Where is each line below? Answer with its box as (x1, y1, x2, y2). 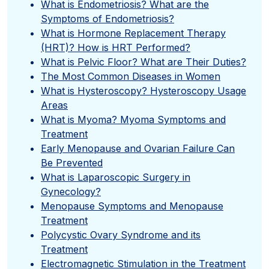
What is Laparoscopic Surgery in (41, 171, 190, 183)
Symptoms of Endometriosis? (41, 12, 174, 25)
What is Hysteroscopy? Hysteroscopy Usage (41, 84, 246, 97)
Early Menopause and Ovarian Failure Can (41, 142, 235, 154)
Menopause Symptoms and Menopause (41, 199, 223, 212)
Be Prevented (41, 156, 103, 169)
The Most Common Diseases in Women (41, 70, 220, 82)
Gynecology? (41, 185, 101, 198)
